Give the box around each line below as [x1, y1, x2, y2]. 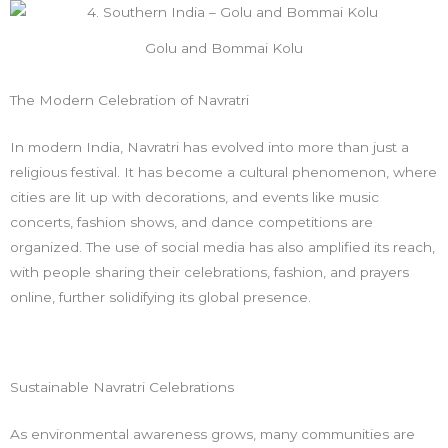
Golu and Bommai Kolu [145, 40, 303, 57]
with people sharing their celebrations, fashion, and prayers [10, 264, 409, 281]
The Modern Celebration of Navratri [10, 92, 249, 109]
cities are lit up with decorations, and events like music [10, 189, 379, 206]
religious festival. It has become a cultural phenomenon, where [10, 164, 437, 181]
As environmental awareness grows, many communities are [10, 426, 415, 443]
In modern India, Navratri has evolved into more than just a [10, 139, 409, 156]
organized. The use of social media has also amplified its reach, [10, 239, 435, 256]
